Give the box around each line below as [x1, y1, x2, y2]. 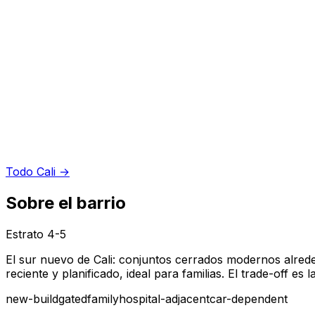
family [87, 291, 119, 306]
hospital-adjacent [119, 291, 210, 306]
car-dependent [210, 291, 288, 306]
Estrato [6, 226, 47, 241]
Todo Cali [6, 164, 56, 179]
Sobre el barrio [6, 192, 126, 213]
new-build [6, 291, 58, 306]
